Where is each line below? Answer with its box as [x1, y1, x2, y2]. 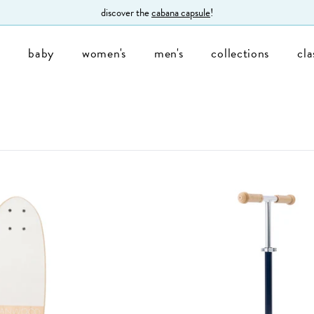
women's [82, 43, 126, 62]
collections [211, 43, 270, 62]
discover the [101, 4, 151, 20]
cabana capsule [151, 4, 210, 20]
